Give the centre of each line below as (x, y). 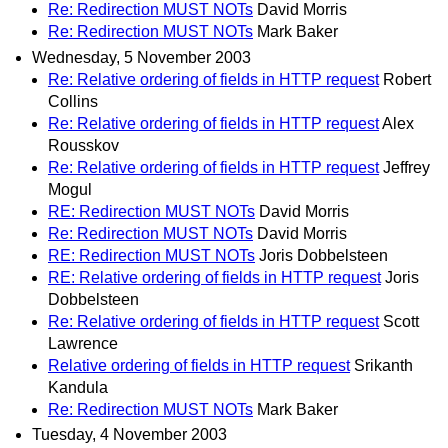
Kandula (78, 387)
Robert (407, 79)
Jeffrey (406, 167)
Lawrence (83, 343)
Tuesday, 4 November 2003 (129, 434)
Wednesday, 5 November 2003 (141, 57)
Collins (73, 101)
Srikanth (383, 365)
